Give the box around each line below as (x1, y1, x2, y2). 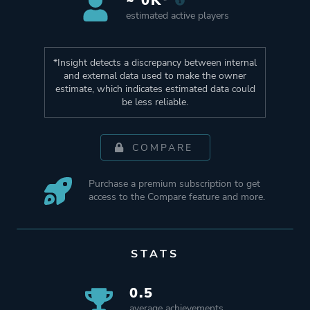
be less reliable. (122, 95, 188, 109)
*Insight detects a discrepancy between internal (53, 56, 257, 70)
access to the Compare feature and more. (89, 190, 266, 204)
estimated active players (125, 9, 229, 23)
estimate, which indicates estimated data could (55, 82, 255, 96)
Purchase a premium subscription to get (89, 177, 261, 191)
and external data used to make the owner (64, 69, 246, 83)
